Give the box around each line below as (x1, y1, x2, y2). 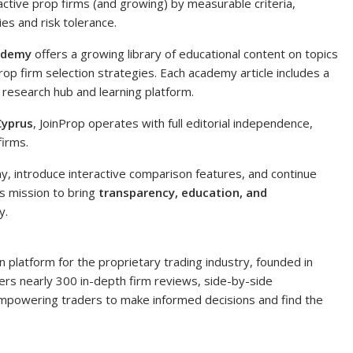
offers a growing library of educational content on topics (32, 46, 338, 61)
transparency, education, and (98, 184, 267, 200)
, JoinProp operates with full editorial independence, (33, 115, 313, 131)
